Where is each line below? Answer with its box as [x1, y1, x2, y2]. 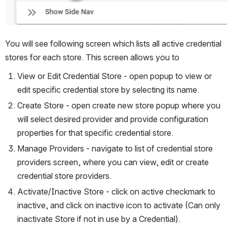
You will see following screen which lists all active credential [5, 39, 221, 49]
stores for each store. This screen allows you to [5, 52, 179, 63]
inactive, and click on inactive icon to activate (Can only [17, 200, 220, 211]
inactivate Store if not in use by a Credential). [17, 214, 180, 224]
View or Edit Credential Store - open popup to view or [17, 71, 212, 82]
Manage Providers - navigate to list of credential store [17, 143, 213, 154]
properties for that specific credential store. [17, 128, 173, 138]
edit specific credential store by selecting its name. [17, 85, 199, 95]
